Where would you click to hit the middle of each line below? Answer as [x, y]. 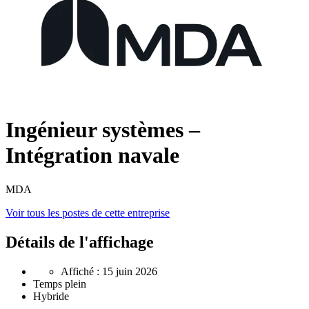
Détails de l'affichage [80, 242]
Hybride [51, 296]
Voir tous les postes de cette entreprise [88, 212]
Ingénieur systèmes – [103, 130]
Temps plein [60, 283]
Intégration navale [92, 156]
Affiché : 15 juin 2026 [109, 271]
